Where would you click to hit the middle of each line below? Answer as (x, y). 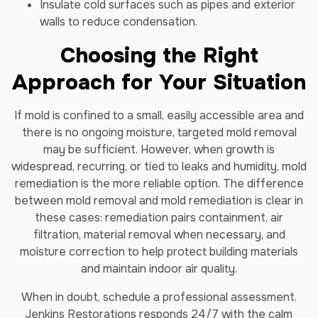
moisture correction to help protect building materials (159, 252)
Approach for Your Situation (159, 82)
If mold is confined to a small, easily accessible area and (159, 115)
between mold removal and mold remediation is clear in (159, 201)
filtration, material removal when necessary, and (159, 235)
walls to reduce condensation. (119, 22)
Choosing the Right (159, 55)
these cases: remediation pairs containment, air (159, 218)
